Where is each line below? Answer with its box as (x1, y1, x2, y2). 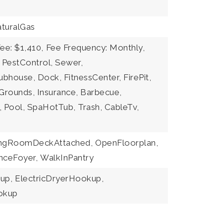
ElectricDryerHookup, (15, 173, 104, 183)
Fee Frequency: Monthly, (46, 43, 145, 53)
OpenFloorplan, (95, 138, 159, 148)
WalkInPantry (40, 153, 94, 163)
